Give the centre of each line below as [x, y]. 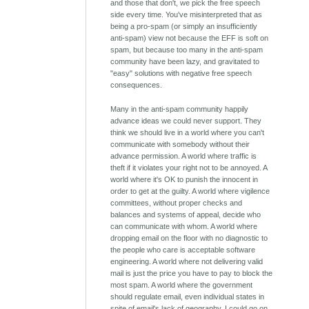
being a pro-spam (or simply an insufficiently [184, 27]
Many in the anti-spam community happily [180, 109]
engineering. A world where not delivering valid [187, 262]
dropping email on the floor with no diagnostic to [189, 238]
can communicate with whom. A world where [184, 227]
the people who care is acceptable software [183, 250]
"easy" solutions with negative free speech [181, 73]
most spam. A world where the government [182, 285]
